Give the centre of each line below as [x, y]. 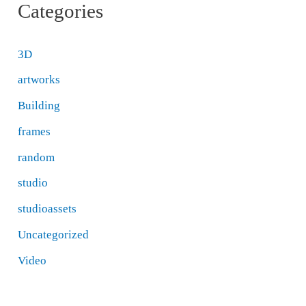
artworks [39, 80]
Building [39, 106]
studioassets [47, 209]
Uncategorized [54, 234]
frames [34, 131]
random [37, 157]
